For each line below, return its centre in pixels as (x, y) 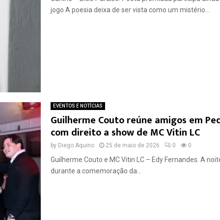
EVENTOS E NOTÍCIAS (78, 106)
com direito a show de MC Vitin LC (125, 132)
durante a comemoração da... (96, 171)
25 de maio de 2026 (132, 145)
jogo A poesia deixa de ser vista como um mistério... (130, 10)
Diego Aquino (76, 145)
